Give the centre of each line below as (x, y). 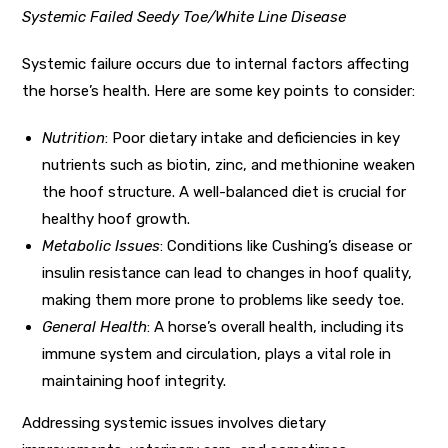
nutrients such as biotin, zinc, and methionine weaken (229, 164)
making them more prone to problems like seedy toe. (223, 299)
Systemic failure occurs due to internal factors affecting (216, 63)
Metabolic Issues (101, 245)
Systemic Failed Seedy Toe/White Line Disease (184, 16)
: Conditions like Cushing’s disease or (286, 245)
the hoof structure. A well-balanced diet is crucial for (224, 191)
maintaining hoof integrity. (134, 380)
